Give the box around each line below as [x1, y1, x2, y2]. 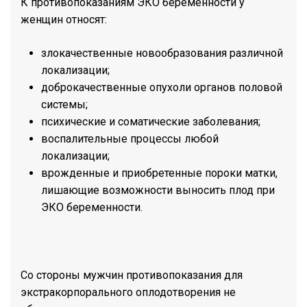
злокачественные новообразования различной [41, 47, 283, 60]
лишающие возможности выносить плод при [41, 184, 275, 197]
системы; [41, 98, 88, 111]
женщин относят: [21, 13, 107, 26]
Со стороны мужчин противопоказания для [21, 269, 243, 282]
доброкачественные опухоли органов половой [41, 81, 282, 94]
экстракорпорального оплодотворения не [21, 286, 236, 299]
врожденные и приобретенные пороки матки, [41, 167, 278, 180]
